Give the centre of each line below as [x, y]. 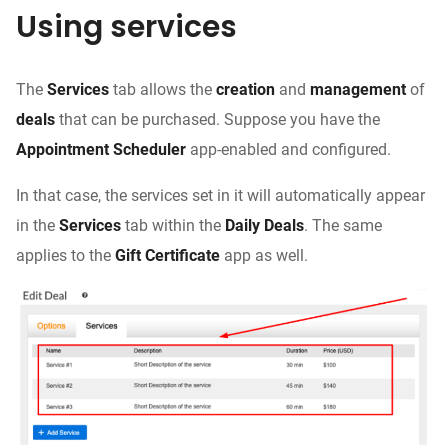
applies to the [65, 255]
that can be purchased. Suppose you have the [217, 119]
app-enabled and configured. [290, 149]
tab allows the [162, 89]
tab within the [173, 225]
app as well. [264, 255]
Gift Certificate [167, 255]
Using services [126, 26]
